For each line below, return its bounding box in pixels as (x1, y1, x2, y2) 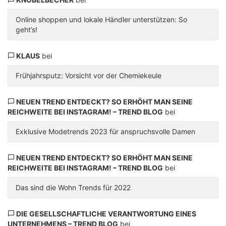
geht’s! (16, 25, 37, 34)
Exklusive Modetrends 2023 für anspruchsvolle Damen (16, 127, 195, 136)
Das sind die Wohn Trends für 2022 (16, 183, 131, 192)
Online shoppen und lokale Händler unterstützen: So (16, 15, 187, 24)
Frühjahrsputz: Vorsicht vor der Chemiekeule (16, 71, 161, 80)
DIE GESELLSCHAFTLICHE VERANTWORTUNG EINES (16, 209, 196, 218)
